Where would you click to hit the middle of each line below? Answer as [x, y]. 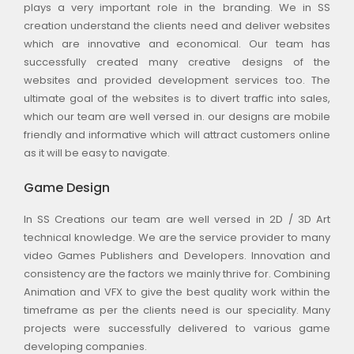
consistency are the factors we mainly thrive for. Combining [177, 274]
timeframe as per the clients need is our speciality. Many [177, 311]
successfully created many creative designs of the [177, 62]
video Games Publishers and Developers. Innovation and [177, 256]
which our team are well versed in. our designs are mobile [177, 116]
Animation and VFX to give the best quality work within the [177, 292]
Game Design [66, 188]
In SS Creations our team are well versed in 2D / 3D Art [177, 220]
